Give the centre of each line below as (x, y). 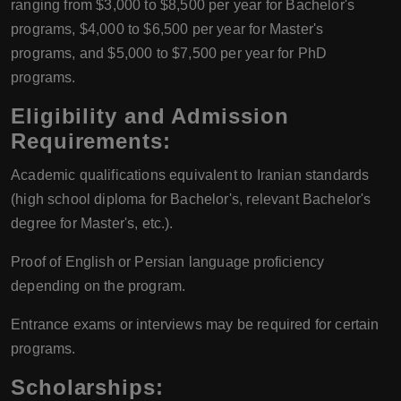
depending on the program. (98, 286)
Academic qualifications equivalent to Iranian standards (190, 175)
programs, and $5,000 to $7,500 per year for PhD (169, 53)
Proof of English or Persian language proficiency (168, 261)
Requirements (87, 141)
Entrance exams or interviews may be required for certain (195, 324)
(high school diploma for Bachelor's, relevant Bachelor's (191, 199)
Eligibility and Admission (150, 115)
